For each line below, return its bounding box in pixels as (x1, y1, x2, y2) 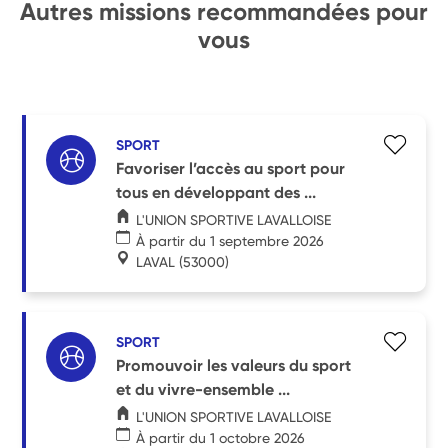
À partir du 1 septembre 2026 (136, 232, 325, 249)
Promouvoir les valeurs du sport (116, 355, 352, 375)
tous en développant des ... (116, 182, 317, 202)
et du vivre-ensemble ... (116, 379, 291, 399)
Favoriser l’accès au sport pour (116, 158, 346, 178)
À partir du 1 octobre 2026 (136, 429, 306, 446)
